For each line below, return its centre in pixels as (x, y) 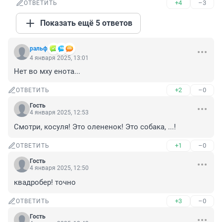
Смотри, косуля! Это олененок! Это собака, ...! (95, 127)
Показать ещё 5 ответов (86, 23)
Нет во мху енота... (47, 72)
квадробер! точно (45, 183)
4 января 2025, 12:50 (59, 168)
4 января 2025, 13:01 (59, 58)
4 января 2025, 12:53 (59, 113)
